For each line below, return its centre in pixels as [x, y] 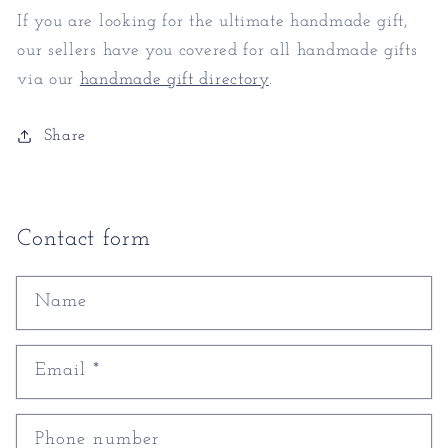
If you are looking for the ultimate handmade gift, [212, 21]
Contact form [84, 239]
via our [48, 79]
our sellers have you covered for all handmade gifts [217, 50]
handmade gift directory [174, 79]
